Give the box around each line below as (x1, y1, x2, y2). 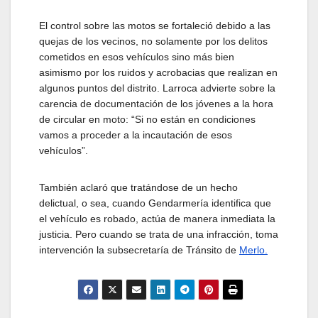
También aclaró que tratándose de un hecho (39, 182, 238, 194)
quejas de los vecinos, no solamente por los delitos (39, 35, 268, 48)
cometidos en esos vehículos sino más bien (39, 51, 234, 63)
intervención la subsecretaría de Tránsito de (39, 244, 239, 256)
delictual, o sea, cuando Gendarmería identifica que (39, 197, 271, 209)
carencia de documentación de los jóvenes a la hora (39, 98, 273, 110)
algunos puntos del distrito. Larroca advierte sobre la (39, 82, 275, 94)
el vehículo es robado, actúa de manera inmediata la (39, 213, 275, 225)
